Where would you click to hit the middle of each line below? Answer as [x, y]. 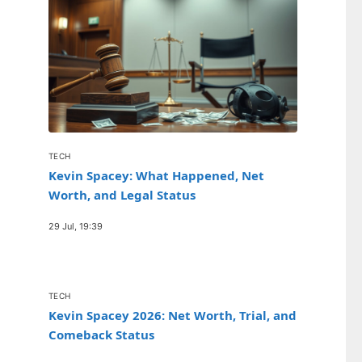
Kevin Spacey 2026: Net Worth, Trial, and [173, 315]
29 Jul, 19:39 [76, 226]
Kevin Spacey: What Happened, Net [156, 175]
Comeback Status [101, 334]
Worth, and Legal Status [122, 194]
